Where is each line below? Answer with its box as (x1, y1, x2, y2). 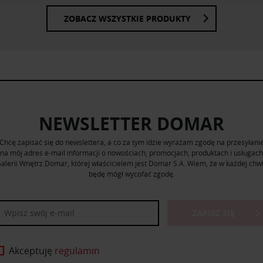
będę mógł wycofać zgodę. (88, 168, 175, 178)
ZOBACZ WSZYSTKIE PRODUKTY (64, 12, 191, 24)
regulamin (55, 244, 100, 258)
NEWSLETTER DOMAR (39, 111, 224, 136)
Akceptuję (9, 244, 55, 258)
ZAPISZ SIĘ (192, 207, 235, 219)
